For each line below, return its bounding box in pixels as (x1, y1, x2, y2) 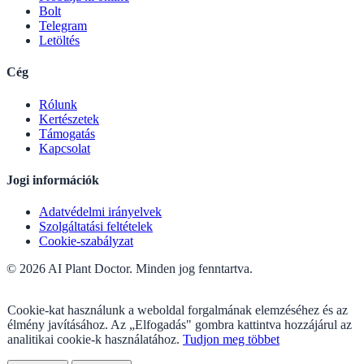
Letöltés (39, 33, 80, 48)
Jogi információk (6, 172, 99, 187)
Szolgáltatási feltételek (39, 219, 153, 234)
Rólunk (39, 97, 77, 111)
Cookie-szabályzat (39, 234, 133, 249)
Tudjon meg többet (183, 332, 279, 347)
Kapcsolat (39, 141, 90, 155)
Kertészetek (39, 111, 99, 126)
